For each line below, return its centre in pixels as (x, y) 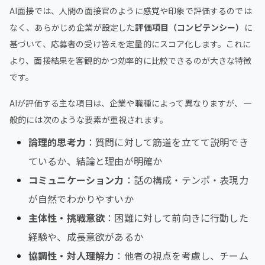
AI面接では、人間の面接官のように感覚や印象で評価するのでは (131, 10)
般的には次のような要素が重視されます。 (89, 119)
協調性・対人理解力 (72, 255)
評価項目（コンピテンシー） (190, 27)
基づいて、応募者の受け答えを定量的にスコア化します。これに (130, 43)
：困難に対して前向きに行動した (177, 217)
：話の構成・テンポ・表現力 (186, 180)
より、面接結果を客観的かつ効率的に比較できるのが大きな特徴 (131, 60)
